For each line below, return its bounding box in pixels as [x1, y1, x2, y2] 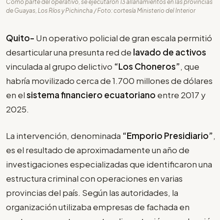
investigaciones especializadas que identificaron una [6, 159, 212, 170]
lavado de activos [133, 46, 206, 57]
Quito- [6, 32, 36, 43]
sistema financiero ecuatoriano [27, 89, 157, 100]
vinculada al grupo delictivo [6, 60, 114, 72]
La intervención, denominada [6, 130, 121, 141]
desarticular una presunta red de [6, 46, 133, 57]
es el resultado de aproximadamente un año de [6, 144, 190, 156]
